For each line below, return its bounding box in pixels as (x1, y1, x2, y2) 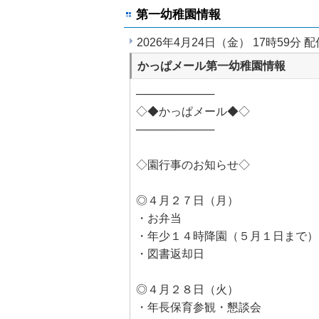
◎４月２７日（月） (136, 194, 239, 206)
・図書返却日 (136, 248, 204, 260)
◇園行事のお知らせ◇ (136, 159, 250, 171)
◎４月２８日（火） (136, 283, 239, 296)
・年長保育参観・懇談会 (136, 301, 261, 313)
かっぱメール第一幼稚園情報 (137, 60, 286, 72)
